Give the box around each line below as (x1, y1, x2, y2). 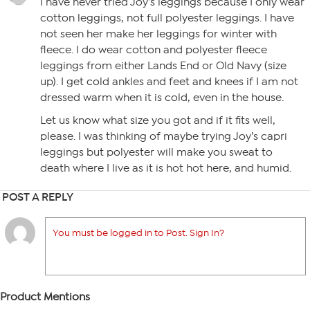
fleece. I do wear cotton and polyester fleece (40, 44, 267, 56)
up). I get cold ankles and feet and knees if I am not (40, 75, 298, 88)
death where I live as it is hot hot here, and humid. (40, 162, 291, 174)
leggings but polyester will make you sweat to (40, 146, 273, 158)
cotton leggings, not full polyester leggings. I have (40, 12, 294, 24)
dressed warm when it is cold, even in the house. (40, 91, 284, 104)
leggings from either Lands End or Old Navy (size (40, 60, 286, 72)
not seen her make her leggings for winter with (40, 28, 277, 40)
